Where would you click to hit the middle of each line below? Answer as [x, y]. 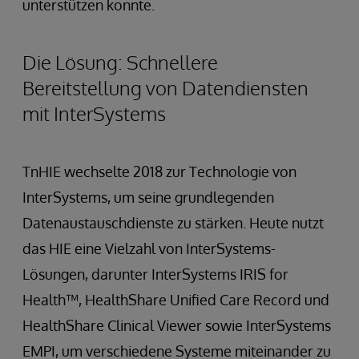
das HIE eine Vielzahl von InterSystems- [149, 248]
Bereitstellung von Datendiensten [165, 87]
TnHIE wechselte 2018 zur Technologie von [159, 171]
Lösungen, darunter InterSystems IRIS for [155, 274]
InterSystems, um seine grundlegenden [148, 197]
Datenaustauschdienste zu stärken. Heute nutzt [173, 222]
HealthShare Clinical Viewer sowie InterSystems [177, 325]
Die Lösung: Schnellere [120, 62]
